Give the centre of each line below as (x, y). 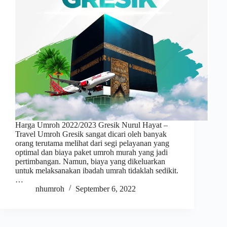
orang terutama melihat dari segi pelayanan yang (92, 143)
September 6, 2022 (106, 188)
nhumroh (50, 188)
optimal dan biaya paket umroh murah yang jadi (91, 152)
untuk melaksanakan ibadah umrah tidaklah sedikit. (97, 170)
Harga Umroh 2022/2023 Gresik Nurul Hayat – (91, 125)
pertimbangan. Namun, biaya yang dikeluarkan (90, 161)
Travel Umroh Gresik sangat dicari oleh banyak (91, 134)
